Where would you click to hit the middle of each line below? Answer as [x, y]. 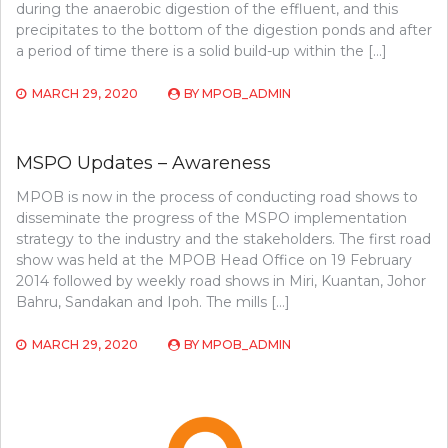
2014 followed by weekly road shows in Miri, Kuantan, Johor [221, 281]
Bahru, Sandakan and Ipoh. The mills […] [153, 302]
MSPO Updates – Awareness [143, 163]
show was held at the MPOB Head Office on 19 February [214, 260]
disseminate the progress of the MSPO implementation [211, 218]
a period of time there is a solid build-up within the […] [201, 51]
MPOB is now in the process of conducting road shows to [217, 197]
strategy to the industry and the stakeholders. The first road [223, 239]
